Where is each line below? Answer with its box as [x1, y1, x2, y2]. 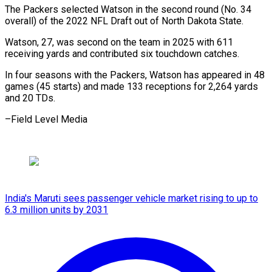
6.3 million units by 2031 [5, 203, 108, 216]
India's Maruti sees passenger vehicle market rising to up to [5, 192, 258, 204]
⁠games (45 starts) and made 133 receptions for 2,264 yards [5, 80, 258, 92]
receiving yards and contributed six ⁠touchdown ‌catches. [5, 47, 239, 59]
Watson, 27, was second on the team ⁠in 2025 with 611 [5, 36, 233, 48]
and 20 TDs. [5, 92, 55, 104]
